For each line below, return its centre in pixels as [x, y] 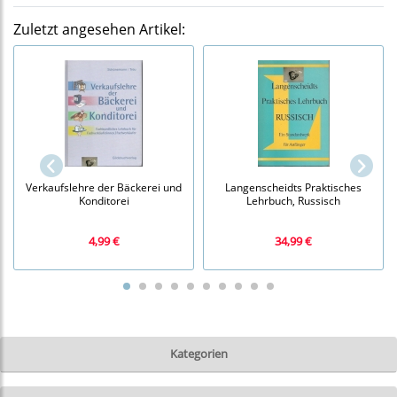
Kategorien [198, 354]
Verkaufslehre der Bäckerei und [104, 187]
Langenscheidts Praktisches [293, 187]
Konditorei [104, 200]
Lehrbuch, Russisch [293, 200]
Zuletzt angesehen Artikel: [99, 30]
